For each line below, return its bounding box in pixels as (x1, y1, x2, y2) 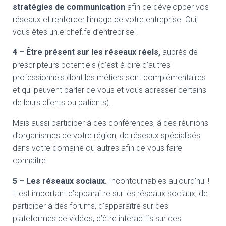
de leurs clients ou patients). (13, 98, 111, 107)
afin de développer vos (125, 2, 209, 12)
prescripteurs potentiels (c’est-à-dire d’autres (13, 60, 171, 70)
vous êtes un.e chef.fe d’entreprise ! (13, 27, 138, 37)
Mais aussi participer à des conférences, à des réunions (13, 118, 208, 128)
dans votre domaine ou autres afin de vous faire (13, 143, 182, 153)
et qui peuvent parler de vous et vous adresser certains (13, 85, 206, 95)
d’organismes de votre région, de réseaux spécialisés (13, 131, 200, 140)
